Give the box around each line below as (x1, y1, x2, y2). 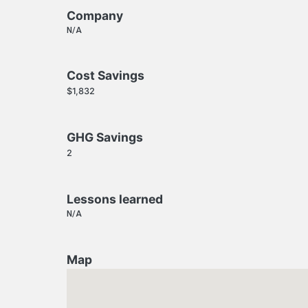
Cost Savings (67, 68, 145, 83)
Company (67, 8, 124, 23)
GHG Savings (67, 130, 144, 145)
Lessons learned (67, 191, 164, 206)
